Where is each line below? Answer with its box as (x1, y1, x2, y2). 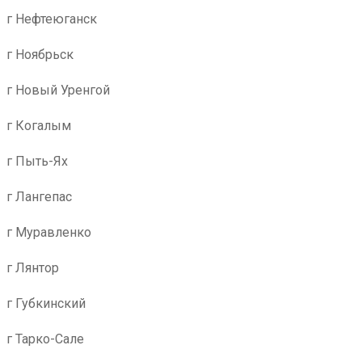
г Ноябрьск (6, 47, 74, 62)
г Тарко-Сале (6, 331, 84, 347)
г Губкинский (6, 296, 86, 311)
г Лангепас (6, 189, 72, 204)
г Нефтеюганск (6, 11, 97, 27)
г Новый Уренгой (6, 82, 110, 98)
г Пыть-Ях (6, 154, 68, 169)
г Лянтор (6, 260, 59, 276)
